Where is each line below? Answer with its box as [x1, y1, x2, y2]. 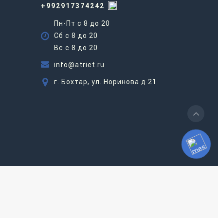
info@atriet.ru [54, 60, 105, 69]
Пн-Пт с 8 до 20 [54, 19, 110, 27]
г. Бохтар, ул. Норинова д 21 [54, 77, 157, 86]
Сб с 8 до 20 [54, 31, 98, 39]
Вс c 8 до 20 [54, 43, 98, 52]
